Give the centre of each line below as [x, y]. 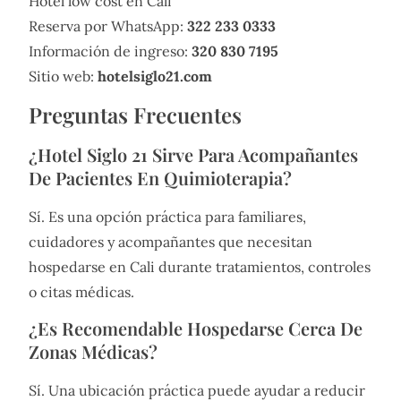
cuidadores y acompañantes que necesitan [171, 241]
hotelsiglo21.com [155, 76]
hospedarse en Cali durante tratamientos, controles [200, 266]
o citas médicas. [81, 291]
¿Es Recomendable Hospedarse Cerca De [196, 328]
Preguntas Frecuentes [135, 114]
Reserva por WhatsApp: [108, 26]
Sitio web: [63, 76]
